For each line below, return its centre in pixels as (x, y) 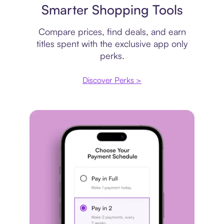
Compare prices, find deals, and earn (112, 31)
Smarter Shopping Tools (112, 9)
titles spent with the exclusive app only (112, 43)
